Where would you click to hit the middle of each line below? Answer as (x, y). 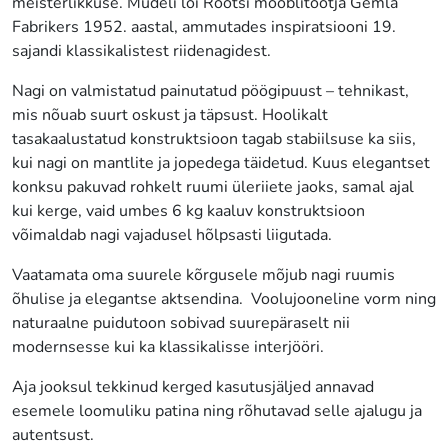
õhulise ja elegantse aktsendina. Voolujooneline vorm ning (224, 298)
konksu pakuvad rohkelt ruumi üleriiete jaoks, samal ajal (213, 186)
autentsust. (53, 434)
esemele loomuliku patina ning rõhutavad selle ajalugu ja (217, 410)
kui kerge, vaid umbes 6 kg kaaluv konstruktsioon (188, 210)
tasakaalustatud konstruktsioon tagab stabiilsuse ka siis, (214, 138)
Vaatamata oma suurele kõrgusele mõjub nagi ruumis (203, 274)
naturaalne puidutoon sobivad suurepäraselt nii (181, 322)
